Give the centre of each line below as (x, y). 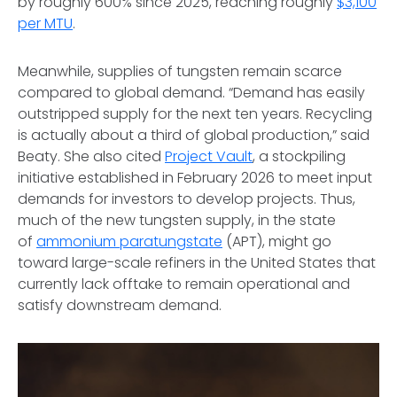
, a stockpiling (299, 156)
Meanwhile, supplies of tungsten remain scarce (180, 71)
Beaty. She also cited (91, 156)
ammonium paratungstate (129, 241)
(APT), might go (277, 241)
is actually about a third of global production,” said (194, 135)
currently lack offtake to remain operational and (184, 284)
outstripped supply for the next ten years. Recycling (195, 114)
